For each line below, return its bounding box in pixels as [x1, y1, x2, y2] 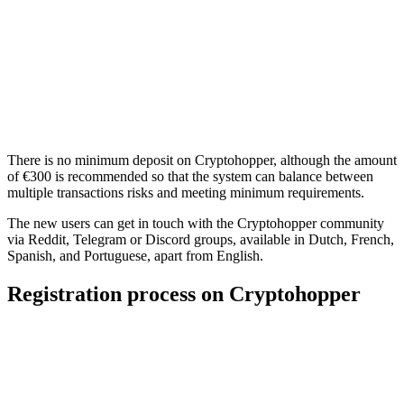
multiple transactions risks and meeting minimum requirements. [7, 184, 364, 200]
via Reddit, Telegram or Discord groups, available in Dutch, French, [7, 231, 394, 247]
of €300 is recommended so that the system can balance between [7, 168, 373, 184]
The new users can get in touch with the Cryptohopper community [7, 215, 384, 231]
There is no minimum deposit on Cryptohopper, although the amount [7, 151, 397, 168]
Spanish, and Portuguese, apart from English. [7, 247, 263, 263]
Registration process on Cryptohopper [7, 281, 361, 306]
